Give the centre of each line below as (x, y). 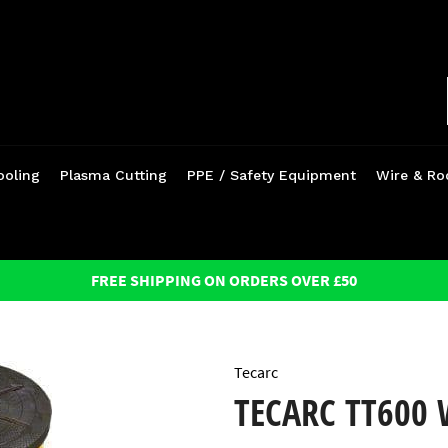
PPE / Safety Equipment (271, 174)
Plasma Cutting (113, 174)
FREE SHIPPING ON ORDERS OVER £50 (224, 280)
